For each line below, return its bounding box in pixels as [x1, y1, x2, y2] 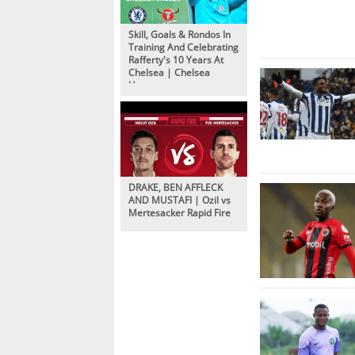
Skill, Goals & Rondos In [128, 27, 231, 40]
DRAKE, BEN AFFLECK [128, 180, 223, 193]
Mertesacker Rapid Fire [128, 205, 231, 219]
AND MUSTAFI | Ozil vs [128, 193, 231, 206]
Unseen [128, 78, 162, 91]
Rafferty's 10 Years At [128, 52, 223, 66]
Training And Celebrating [128, 40, 239, 53]
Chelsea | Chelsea [128, 65, 210, 78]
